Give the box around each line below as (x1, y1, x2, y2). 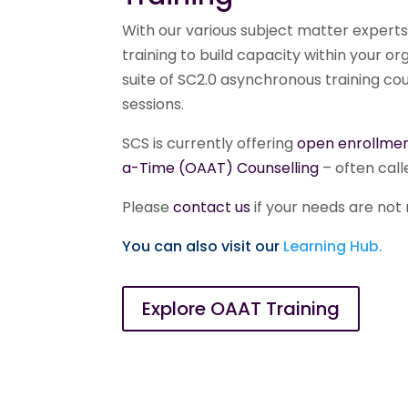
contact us (173, 197, 251, 219)
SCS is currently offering (122, 133, 298, 155)
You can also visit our (122, 236, 284, 258)
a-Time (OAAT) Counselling (122, 158, 320, 179)
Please (122, 197, 174, 219)
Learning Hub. (283, 236, 383, 258)
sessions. (122, 94, 185, 116)
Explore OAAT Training (142, 295, 341, 321)
